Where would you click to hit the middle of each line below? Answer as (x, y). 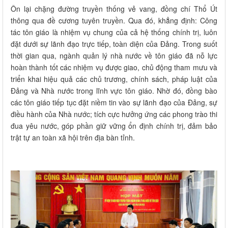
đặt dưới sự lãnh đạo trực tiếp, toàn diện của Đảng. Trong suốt (114, 44)
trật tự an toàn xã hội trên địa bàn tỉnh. (73, 138)
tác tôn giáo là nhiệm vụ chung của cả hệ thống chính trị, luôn (114, 32)
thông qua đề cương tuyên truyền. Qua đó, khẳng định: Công (114, 21)
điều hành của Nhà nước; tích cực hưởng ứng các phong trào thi (114, 114)
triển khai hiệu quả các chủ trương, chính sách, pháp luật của (114, 79)
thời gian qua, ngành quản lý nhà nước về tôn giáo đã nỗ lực (114, 56)
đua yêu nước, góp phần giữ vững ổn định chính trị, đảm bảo (114, 126)
